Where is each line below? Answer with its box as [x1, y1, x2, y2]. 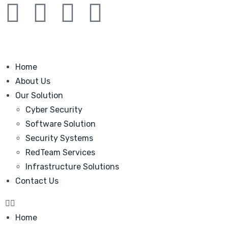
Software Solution [25, 119, 96, 129]
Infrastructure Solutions [25, 162, 119, 172]
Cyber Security [25, 105, 82, 115]
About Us [15, 76, 50, 86]
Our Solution [15, 91, 63, 100]
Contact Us [15, 176, 59, 186]
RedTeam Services [25, 148, 95, 157]
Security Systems [25, 133, 93, 143]
